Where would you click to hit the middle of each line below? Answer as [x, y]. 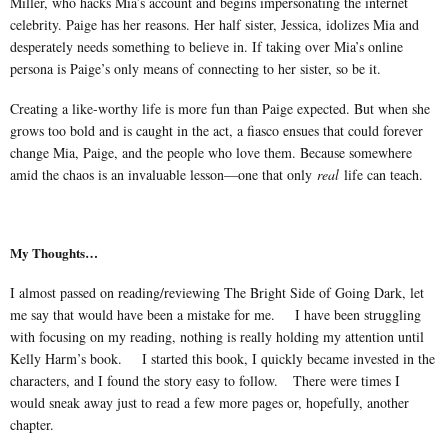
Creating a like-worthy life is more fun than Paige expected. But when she [220, 108]
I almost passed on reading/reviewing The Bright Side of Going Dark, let [217, 292]
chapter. [32, 424]
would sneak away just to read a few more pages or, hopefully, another [209, 402]
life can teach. [381, 174]
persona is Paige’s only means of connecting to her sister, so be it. [195, 68]
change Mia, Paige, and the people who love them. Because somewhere [211, 152]
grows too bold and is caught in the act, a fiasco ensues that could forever [216, 130]
